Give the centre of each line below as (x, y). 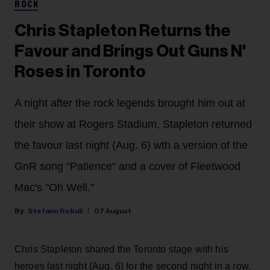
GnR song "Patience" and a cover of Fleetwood (127, 167)
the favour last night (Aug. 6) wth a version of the (131, 146)
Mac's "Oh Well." (54, 188)
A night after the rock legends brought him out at (130, 103)
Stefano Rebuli (55, 211)
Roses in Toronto (80, 72)
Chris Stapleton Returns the (123, 31)
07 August (113, 211)
